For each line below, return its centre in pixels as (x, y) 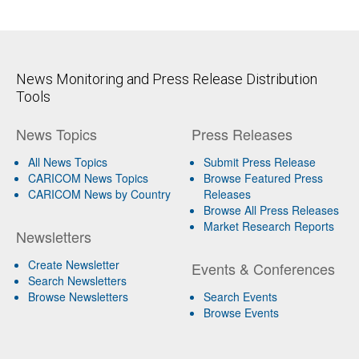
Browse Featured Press (263, 177)
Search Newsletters (77, 280)
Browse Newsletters (78, 296)
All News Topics (68, 161)
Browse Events (241, 312)
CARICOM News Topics (88, 177)
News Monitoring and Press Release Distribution (167, 79)
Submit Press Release (259, 161)
